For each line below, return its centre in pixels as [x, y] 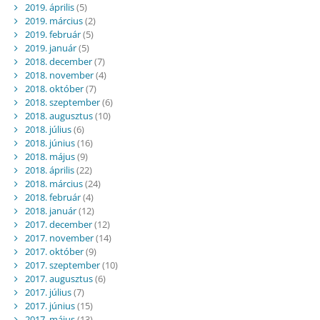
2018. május [50, 157]
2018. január [50, 211]
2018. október [54, 89]
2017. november [59, 238]
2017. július [48, 292]
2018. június [50, 143]
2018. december [58, 62]
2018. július [48, 130]
